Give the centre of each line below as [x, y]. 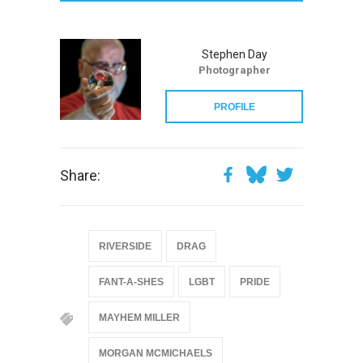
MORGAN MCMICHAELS [156, 353]
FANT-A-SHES [131, 282]
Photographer [234, 70]
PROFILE [234, 107]
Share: [80, 175]
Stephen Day [234, 54]
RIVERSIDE [125, 246]
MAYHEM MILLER [139, 317]
